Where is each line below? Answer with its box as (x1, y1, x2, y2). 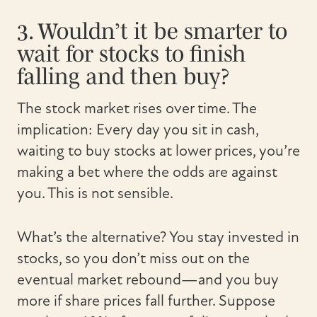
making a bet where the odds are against (17, 163, 277, 181)
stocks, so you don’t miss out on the (17, 249, 250, 267)
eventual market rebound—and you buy (17, 270, 279, 289)
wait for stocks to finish (17, 41, 246, 66)
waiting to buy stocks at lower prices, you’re (17, 142, 300, 160)
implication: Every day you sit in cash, (17, 120, 258, 139)
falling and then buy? (17, 64, 229, 88)
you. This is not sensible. (17, 184, 173, 202)
